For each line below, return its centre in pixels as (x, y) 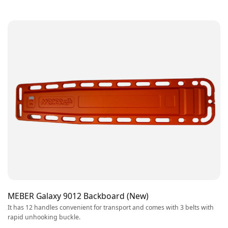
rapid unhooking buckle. (44, 217)
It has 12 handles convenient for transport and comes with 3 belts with (111, 208)
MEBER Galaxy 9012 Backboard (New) (78, 196)
